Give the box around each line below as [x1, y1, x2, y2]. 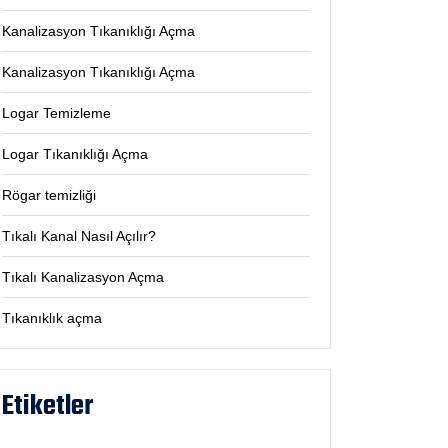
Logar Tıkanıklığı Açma [2, 146, 148, 162]
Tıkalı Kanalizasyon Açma [2, 269, 164, 285]
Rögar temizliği [2, 187, 96, 203]
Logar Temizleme [2, 105, 111, 121]
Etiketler [2, 385, 93, 428]
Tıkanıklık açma [2, 310, 102, 326]
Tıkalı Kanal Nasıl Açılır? [2, 228, 156, 244]
